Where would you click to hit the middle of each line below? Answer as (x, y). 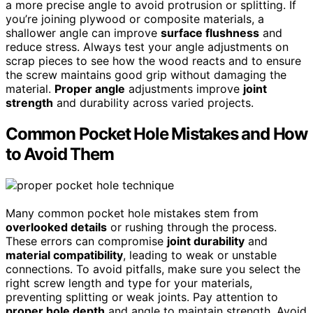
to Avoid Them (60, 154)
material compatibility (64, 255)
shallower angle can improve (83, 33)
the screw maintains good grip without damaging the (146, 75)
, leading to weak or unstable (200, 255)
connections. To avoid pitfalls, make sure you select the (153, 269)
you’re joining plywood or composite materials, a (135, 19)
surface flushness (210, 33)
